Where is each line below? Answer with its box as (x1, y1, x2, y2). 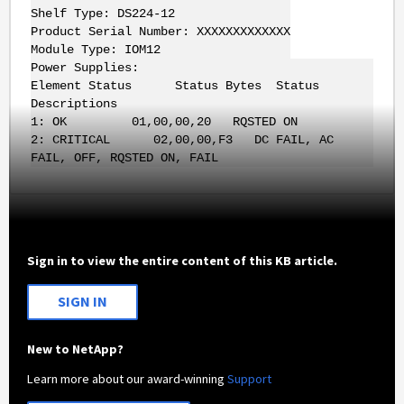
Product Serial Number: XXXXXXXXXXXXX (30, 24, 290, 40)
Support (227, 370, 272, 387)
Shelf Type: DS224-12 (30, 6, 175, 22)
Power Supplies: (30, 60, 139, 76)
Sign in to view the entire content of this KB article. (27, 252, 338, 270)
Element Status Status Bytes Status (30, 78, 319, 94)
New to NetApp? (27, 340, 124, 357)
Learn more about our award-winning (27, 370, 228, 387)
